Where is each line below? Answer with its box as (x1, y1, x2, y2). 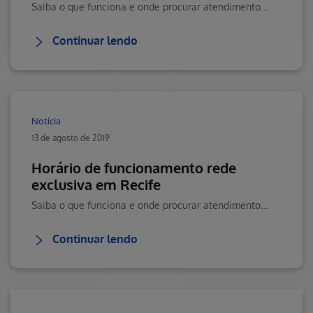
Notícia (31, 115, 61, 126)
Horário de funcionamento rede (31, 159, 236, 177)
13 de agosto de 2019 (31, 133, 110, 143)
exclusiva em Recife (31, 175, 161, 194)
